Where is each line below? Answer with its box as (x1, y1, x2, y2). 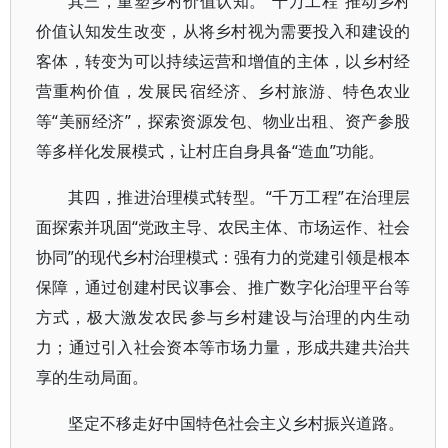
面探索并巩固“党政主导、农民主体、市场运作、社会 (36, 216, 411, 238)
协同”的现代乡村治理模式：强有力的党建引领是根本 (36, 246, 411, 268)
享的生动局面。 (36, 366, 148, 388)
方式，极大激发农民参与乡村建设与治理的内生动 (36, 306, 411, 328)
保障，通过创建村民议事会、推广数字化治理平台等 (36, 276, 411, 298)
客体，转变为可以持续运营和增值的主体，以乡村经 (36, 50, 411, 72)
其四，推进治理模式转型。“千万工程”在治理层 (68, 186, 411, 208)
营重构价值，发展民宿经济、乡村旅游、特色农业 (36, 80, 411, 102)
